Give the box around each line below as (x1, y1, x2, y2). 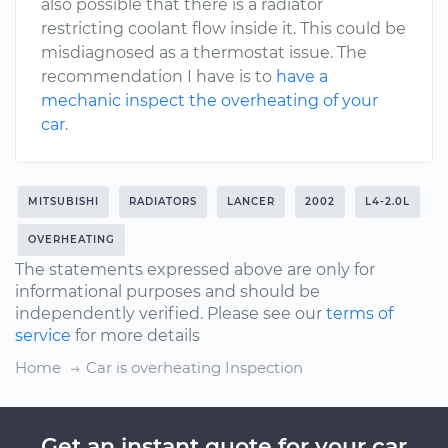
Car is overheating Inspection (86, 358, 303, 377)
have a (276, 67, 328, 86)
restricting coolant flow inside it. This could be (41, 19, 406, 38)
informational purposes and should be (15, 282, 320, 301)
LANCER (227, 195, 275, 208)
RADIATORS (129, 195, 197, 208)
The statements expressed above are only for (15, 260, 375, 279)
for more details (71, 326, 200, 345)
